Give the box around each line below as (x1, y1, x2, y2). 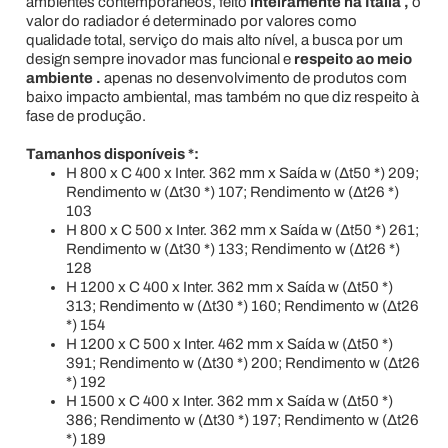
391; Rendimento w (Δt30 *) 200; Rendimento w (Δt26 (65, 354, 420, 371)
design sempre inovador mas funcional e (25, 50, 294, 67)
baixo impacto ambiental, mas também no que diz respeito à (25, 88, 419, 105)
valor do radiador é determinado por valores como (25, 12, 357, 29)
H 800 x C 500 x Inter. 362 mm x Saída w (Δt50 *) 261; (65, 221, 419, 238)
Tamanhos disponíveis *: (25, 145, 199, 162)
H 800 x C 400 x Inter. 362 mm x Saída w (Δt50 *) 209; (65, 164, 419, 181)
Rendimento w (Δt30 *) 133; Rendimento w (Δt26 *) (65, 240, 400, 257)
